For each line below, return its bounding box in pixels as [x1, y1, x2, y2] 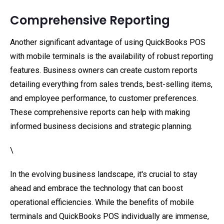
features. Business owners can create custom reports [10, 65, 197, 75]
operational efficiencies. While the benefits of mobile [10, 197, 194, 207]
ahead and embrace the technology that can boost [10, 183, 183, 193]
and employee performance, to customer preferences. [10, 93, 198, 103]
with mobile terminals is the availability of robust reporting [10, 51, 213, 61]
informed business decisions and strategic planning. [10, 121, 192, 131]
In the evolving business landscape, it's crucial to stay [10, 169, 197, 179]
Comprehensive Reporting [10, 12, 170, 28]
